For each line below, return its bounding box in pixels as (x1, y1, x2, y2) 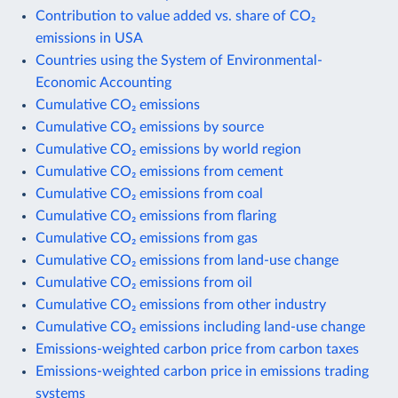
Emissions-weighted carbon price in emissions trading (36, 363, 369, 378)
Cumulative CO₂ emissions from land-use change (36, 252, 338, 267)
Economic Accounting (36, 75, 171, 90)
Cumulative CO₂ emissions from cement (36, 163, 283, 179)
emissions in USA (36, 30, 143, 45)
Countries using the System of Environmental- (36, 52, 322, 68)
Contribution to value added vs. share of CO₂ (36, 8, 315, 23)
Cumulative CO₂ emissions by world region (36, 141, 301, 156)
